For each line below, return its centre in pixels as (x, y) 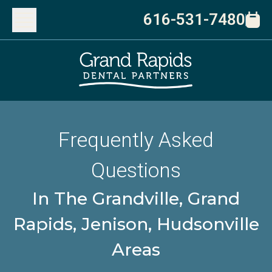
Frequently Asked (136, 140)
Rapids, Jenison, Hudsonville (136, 224)
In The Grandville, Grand (136, 198)
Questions (136, 170)
